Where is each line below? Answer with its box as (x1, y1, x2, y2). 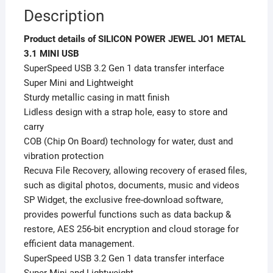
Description (23, 6, 104, 25)
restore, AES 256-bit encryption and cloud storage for (23, 223, 239, 235)
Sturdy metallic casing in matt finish (23, 91, 169, 103)
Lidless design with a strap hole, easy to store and (23, 106, 227, 118)
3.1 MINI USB (23, 48, 79, 59)
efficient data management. (23, 238, 135, 249)
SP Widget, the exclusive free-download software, (23, 194, 223, 205)
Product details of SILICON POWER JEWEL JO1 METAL (23, 33, 246, 44)
